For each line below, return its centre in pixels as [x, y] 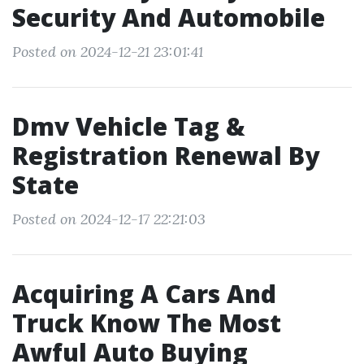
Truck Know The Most [147, 323]
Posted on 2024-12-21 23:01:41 [108, 52]
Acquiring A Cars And [144, 294]
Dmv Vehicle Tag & [129, 126]
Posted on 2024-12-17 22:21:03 [109, 219]
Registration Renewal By [166, 156]
